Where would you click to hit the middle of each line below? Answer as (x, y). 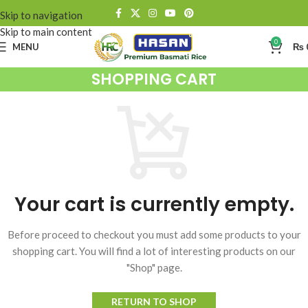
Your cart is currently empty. (154, 205)
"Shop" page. (154, 268)
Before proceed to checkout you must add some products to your (154, 235)
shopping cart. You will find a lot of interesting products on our (154, 251)
